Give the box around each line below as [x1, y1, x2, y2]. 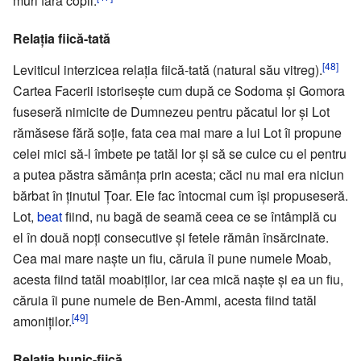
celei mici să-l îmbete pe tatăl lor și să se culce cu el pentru [13, 143, 346, 163]
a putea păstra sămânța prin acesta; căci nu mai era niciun [13, 164, 344, 184]
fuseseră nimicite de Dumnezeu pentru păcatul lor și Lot [13, 102, 330, 121]
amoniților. [13, 311, 72, 330]
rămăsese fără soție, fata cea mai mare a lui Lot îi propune [13, 122, 342, 142]
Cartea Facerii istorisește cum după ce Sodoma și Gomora [13, 81, 345, 100]
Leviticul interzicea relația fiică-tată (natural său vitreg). [13, 60, 322, 79]
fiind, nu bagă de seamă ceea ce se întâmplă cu [62, 206, 337, 226]
